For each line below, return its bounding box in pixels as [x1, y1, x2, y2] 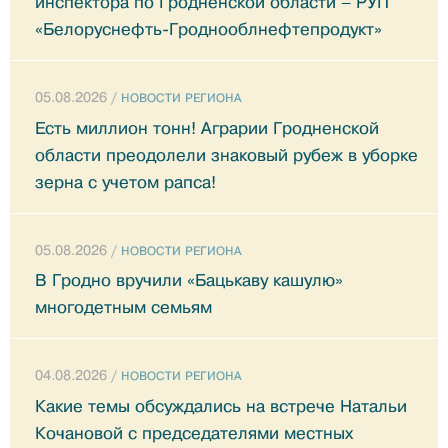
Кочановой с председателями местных [35, 423, 353, 443]
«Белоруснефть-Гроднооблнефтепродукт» [35, 20, 382, 40]
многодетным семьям [35, 298, 212, 318]
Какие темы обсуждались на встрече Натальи [35, 396, 407, 416]
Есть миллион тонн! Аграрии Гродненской [35, 118, 379, 138]
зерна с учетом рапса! [35, 172, 216, 192]
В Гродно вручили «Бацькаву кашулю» [35, 271, 343, 291]
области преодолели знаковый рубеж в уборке [35, 145, 418, 165]
